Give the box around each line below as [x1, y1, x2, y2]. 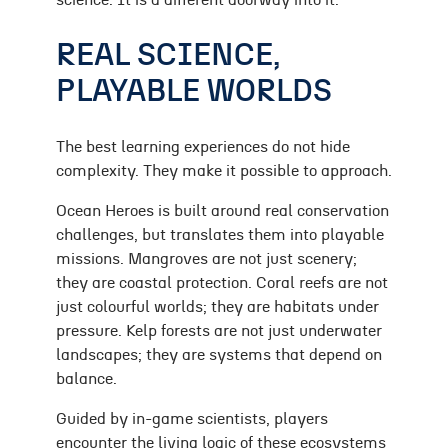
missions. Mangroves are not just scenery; [56, 251, 357, 268]
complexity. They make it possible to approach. [56, 163, 392, 180]
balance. [56, 371, 117, 388]
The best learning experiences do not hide [56, 139, 350, 156]
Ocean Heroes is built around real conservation [56, 203, 389, 220]
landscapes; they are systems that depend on [56, 347, 382, 364]
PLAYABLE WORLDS [56, 75, 332, 107]
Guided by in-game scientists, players [56, 411, 328, 428]
